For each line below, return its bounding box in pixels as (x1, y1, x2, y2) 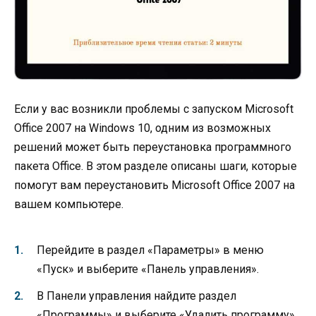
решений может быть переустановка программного (14, 140, 291, 154)
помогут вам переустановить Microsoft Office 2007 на (14, 178, 295, 192)
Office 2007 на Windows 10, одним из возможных (14, 121, 271, 135)
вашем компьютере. (14, 197, 123, 211)
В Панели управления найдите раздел (37, 289, 236, 303)
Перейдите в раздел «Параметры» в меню (37, 243, 264, 257)
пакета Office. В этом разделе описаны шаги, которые (14, 159, 297, 173)
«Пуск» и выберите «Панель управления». (37, 262, 259, 276)
